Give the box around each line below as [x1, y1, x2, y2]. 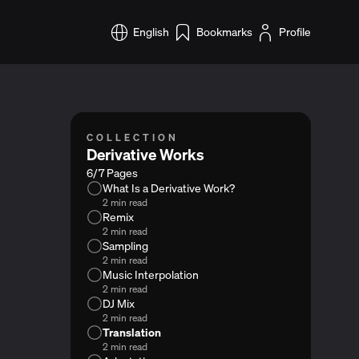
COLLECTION [87, 131, 179, 144]
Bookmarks [196, 24, 252, 39]
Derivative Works [87, 145, 205, 164]
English [132, 24, 169, 39]
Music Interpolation [103, 267, 200, 282]
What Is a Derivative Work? [103, 180, 236, 196]
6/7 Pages [87, 165, 139, 180]
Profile [279, 24, 312, 39]
